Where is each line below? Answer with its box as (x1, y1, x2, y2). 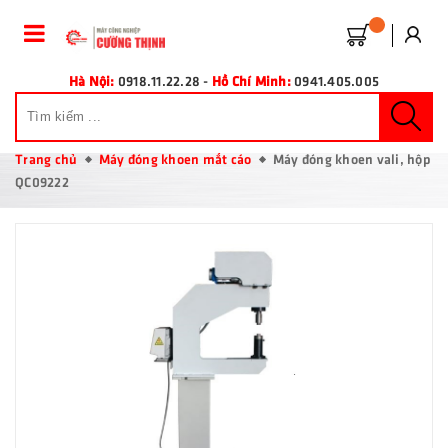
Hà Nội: (68, 71, 115, 89)
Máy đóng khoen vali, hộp (272, 150, 430, 167)
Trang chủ (15, 150, 78, 167)
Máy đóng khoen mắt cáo (98, 150, 252, 167)
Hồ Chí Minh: (211, 71, 291, 89)
